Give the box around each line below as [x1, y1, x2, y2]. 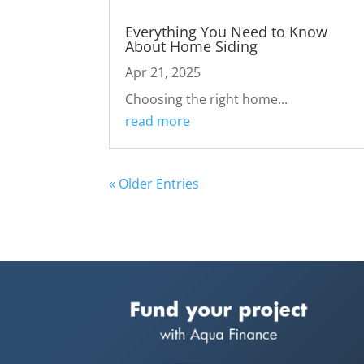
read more [125, 112, 191, 131]
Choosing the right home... [125, 90, 288, 109]
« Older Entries [109, 175, 200, 193]
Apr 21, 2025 [125, 63, 201, 82]
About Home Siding [125, 37, 258, 57]
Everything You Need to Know [125, 22, 328, 42]
